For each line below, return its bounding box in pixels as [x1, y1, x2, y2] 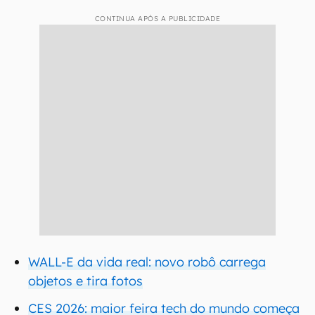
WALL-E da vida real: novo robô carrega [28, 254, 266, 270]
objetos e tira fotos [28, 273, 143, 289]
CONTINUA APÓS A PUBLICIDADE [94, 14, 221, 23]
